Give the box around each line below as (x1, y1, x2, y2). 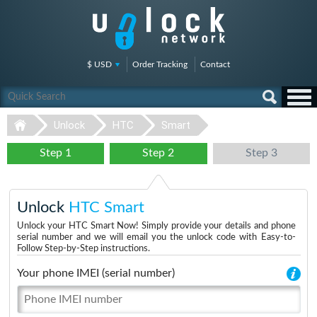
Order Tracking (132, 60, 188, 69)
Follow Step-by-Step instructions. (16, 244, 150, 253)
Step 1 (40, 147, 72, 158)
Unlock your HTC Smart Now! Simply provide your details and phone (16, 221, 296, 231)
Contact (200, 60, 230, 69)
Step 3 (245, 147, 277, 158)
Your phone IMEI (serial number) (16, 267, 175, 279)
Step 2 (142, 147, 175, 158)
